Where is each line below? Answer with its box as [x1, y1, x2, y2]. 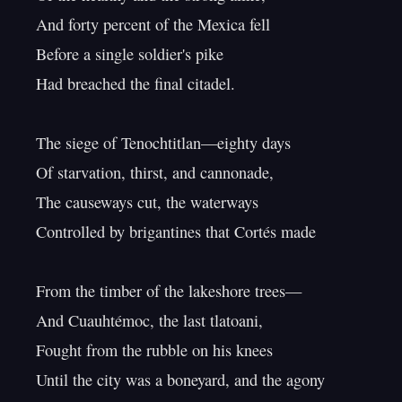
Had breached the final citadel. [36, 73, 235, 94]
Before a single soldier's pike [36, 43, 223, 65]
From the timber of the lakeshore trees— [36, 280, 301, 301]
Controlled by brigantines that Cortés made [36, 221, 316, 242]
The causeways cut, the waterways [36, 191, 258, 213]
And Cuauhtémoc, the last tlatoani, [36, 310, 263, 331]
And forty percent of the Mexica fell [36, 13, 270, 35]
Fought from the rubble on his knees [36, 339, 273, 361]
